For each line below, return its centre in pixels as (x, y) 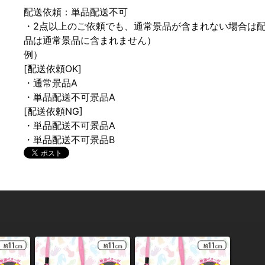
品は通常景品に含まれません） (90, 40)
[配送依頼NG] (53, 111)
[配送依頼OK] (53, 69)
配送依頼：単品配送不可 (76, 12)
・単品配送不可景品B (69, 140)
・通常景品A (51, 83)
